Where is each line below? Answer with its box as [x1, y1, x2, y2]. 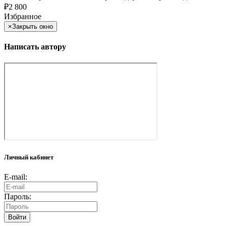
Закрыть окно [12, 23, 53, 31]
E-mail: [4, 173, 27, 182]
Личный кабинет [4, 153, 53, 161]
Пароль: [4, 192, 31, 201]
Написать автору [4, 42, 66, 51]
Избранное [4, 12, 41, 21]
